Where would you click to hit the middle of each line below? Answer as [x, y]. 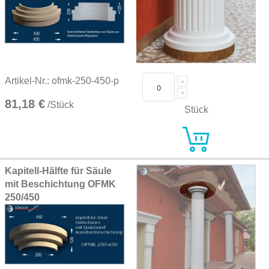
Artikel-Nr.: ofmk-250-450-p [62, 81]
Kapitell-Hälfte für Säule [58, 171]
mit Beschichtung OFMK [60, 184]
